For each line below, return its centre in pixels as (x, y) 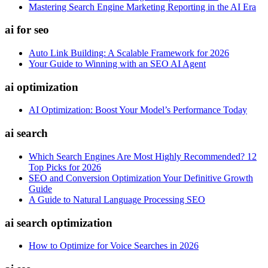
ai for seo (27, 30)
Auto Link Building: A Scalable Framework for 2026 (129, 53)
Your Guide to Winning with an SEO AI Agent (117, 64)
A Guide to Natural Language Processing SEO (117, 199)
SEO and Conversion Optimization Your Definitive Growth (141, 178)
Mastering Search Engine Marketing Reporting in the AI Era (142, 7)
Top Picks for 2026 (65, 167)
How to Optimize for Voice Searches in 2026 (114, 246)
